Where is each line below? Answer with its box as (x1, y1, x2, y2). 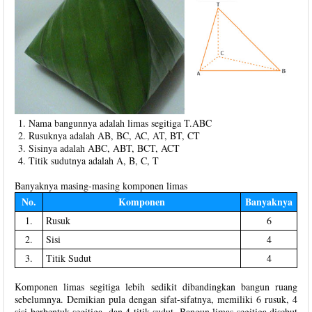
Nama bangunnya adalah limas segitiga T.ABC (29, 116, 212, 130)
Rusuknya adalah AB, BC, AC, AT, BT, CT (29, 128, 200, 142)
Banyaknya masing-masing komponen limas (15, 178, 187, 192)
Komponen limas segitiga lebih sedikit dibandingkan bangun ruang (15, 279, 297, 293)
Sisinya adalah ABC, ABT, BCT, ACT (29, 141, 180, 155)
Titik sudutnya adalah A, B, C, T (29, 153, 159, 167)
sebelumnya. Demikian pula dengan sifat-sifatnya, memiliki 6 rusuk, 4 (15, 292, 297, 306)
